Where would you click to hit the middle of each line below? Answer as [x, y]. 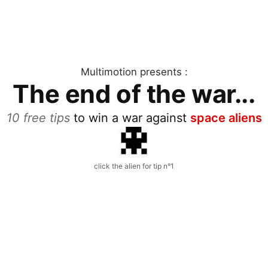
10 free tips [38, 118]
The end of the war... [134, 94]
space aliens [226, 118]
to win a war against [130, 118]
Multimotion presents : [134, 71]
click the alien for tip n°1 [134, 166]
